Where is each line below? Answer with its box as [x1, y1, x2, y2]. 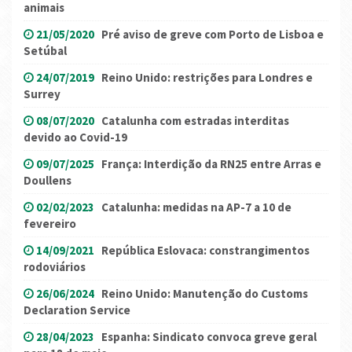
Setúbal [24, 43, 67, 59]
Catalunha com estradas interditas [101, 113, 289, 129]
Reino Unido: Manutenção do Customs [101, 286, 308, 302]
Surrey [24, 86, 60, 102]
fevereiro [24, 216, 76, 232]
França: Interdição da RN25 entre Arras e [101, 156, 321, 172]
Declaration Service [24, 302, 130, 318]
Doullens [24, 173, 71, 189]
